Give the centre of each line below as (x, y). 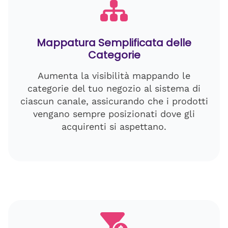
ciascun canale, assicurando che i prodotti (114, 101)
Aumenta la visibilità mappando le (114, 76)
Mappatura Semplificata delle (114, 43)
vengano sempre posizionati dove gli (114, 114)
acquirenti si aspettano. (114, 126)
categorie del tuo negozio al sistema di (114, 88)
